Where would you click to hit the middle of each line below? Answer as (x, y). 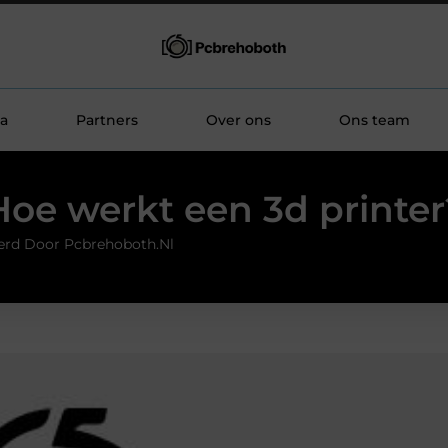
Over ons (238, 120)
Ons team (374, 120)
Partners (106, 120)
